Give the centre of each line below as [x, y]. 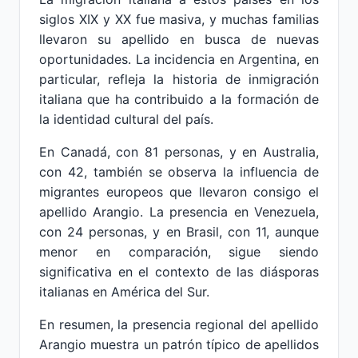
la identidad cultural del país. [126, 119]
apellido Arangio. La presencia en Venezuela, [179, 212]
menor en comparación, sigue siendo [179, 252]
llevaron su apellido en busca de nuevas [179, 39]
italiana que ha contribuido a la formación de [179, 99]
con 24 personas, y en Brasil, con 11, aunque [179, 232]
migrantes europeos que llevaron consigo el [179, 192]
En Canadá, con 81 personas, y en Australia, [179, 152]
